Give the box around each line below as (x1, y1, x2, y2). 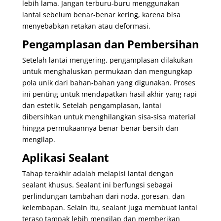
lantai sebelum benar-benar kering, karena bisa (22, 9, 181, 19)
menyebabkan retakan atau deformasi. (22, 21, 150, 31)
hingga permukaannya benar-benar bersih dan (22, 123, 179, 133)
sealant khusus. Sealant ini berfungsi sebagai (22, 180, 173, 189)
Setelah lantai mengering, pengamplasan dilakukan (22, 55, 193, 65)
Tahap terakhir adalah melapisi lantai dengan (22, 168, 174, 178)
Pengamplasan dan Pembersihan (22, 36, 199, 51)
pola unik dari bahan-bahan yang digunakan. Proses (22, 77, 195, 87)
